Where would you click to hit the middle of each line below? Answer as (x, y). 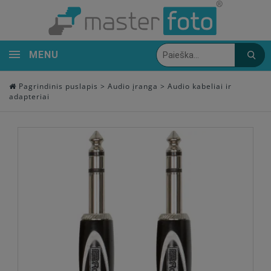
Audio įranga (133, 86)
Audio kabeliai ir (200, 86)
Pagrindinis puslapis (57, 86)
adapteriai (29, 96)
